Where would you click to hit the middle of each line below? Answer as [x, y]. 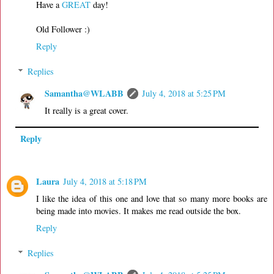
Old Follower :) [63, 29]
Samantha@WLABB [84, 94]
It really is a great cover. [87, 111]
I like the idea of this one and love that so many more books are [152, 198]
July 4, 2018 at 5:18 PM [105, 181]
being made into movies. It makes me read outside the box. [139, 210]
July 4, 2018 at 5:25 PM [184, 94]
